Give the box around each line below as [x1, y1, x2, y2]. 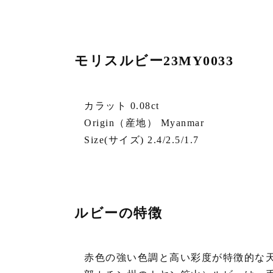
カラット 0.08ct [84, 101, 160, 112]
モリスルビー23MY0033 [74, 53, 233, 69]
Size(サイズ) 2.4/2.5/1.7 [84, 135, 199, 146]
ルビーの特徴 [74, 205, 162, 221]
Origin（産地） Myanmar [84, 118, 204, 129]
